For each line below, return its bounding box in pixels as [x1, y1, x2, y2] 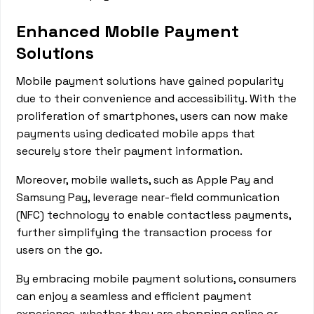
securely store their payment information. [16, 144, 243, 158]
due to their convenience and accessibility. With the [16, 91, 297, 106]
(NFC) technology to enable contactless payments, [16, 207, 292, 222]
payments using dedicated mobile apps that [16, 126, 256, 141]
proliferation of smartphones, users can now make [16, 109, 289, 123]
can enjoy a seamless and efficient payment [16, 289, 252, 303]
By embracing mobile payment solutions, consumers [16, 271, 297, 286]
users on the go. [16, 243, 103, 257]
